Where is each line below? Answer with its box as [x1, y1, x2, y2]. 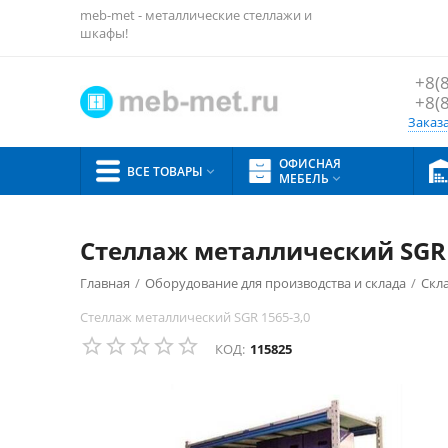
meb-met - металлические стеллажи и [80, 6, 312, 24]
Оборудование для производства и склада [145, 274, 406, 292]
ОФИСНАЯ [279, 155, 341, 172]
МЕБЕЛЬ [279, 170, 329, 187]
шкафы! [80, 24, 128, 42]
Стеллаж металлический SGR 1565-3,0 [80, 308, 310, 326]
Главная [80, 274, 130, 292]
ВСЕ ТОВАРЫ [127, 162, 203, 180]
